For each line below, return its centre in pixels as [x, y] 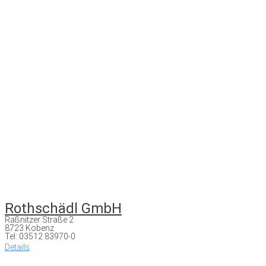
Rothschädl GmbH [63, 208]
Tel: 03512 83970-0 [40, 236]
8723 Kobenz [29, 228]
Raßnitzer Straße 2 [39, 219]
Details [17, 247]
